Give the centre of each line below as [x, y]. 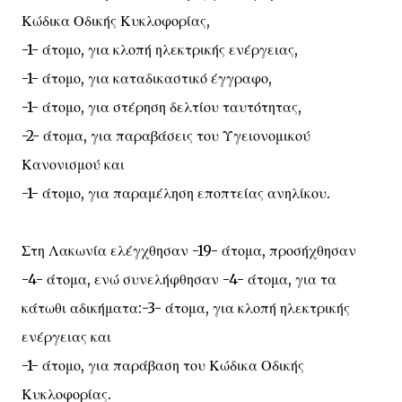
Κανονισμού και [73, 164]
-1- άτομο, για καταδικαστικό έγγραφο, [147, 78]
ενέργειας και [66, 336]
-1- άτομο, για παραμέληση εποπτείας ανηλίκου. [176, 193]
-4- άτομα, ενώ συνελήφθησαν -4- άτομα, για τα [179, 279]
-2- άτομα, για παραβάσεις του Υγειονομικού [166, 135]
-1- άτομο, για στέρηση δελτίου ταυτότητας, [162, 107]
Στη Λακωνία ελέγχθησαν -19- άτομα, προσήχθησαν [189, 250]
